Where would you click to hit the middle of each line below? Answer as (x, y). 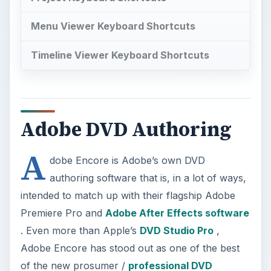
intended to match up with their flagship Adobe (128, 195)
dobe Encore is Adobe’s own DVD (127, 160)
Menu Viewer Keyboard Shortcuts (113, 26)
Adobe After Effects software (177, 213)
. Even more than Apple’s (80, 230)
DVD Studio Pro (176, 230)
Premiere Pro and (63, 213)
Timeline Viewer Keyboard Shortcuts (120, 55)
